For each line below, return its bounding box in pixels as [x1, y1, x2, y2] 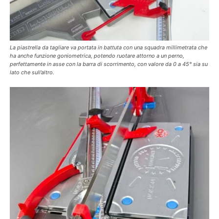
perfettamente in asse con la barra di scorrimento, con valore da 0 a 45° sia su [10, 61, 208, 67]
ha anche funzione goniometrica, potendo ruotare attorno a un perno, [10, 52, 184, 59]
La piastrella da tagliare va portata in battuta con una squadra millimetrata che [10, 44, 207, 51]
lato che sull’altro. [10, 69, 54, 76]
